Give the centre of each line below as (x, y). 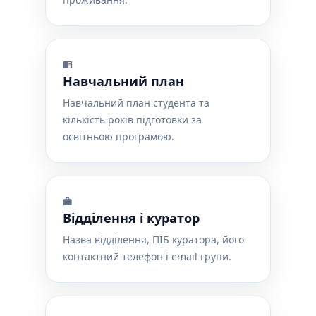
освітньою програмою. (119, 136)
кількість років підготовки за (132, 120)
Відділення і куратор (131, 218)
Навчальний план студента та (136, 103)
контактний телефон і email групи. (147, 256)
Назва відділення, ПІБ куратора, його (153, 239)
